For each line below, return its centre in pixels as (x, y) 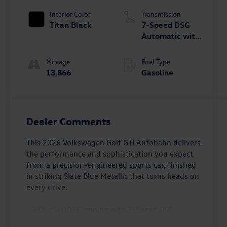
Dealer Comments (69, 121)
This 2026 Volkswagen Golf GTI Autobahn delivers (114, 142)
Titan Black (71, 25)
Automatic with (170, 36)
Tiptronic (158, 47)
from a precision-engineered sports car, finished (111, 164)
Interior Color (70, 14)
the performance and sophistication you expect (110, 153)
